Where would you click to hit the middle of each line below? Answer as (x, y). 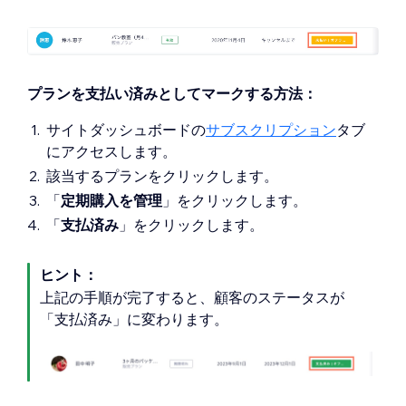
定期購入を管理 (111, 200)
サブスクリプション (271, 129)
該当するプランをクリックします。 (162, 175)
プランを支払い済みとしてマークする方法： (172, 93)
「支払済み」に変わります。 (134, 319)
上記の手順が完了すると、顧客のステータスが (192, 297)
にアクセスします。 (111, 151)
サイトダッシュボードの (126, 129)
